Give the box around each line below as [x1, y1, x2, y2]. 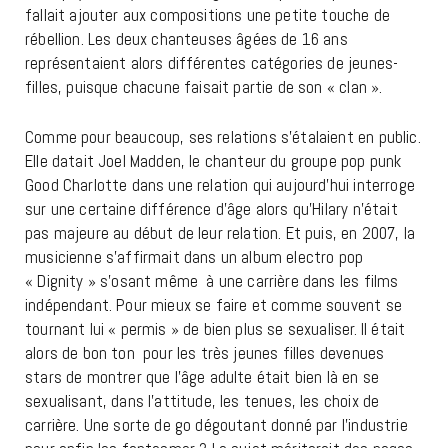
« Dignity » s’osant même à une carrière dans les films [25, 270, 399, 293]
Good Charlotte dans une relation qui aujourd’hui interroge [25, 174, 415, 197]
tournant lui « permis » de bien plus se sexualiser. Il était [25, 318, 406, 341]
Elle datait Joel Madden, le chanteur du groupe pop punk [25, 150, 402, 173]
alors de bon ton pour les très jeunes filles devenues [25, 342, 385, 365]
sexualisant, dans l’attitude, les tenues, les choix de [25, 390, 380, 413]
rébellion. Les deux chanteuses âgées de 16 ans [25, 28, 348, 51]
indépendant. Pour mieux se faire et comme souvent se [25, 294, 402, 317]
